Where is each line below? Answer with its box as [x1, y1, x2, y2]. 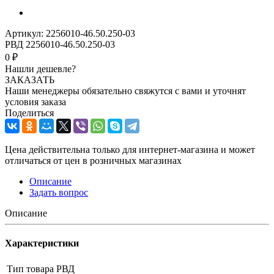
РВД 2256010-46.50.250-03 [5, 39, 115, 50]
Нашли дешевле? [5, 63, 76, 74]
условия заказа [5, 96, 66, 107]
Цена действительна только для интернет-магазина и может [5, 144, 255, 155]
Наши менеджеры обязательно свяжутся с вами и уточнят [5, 85, 246, 96]
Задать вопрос [29, 187, 88, 198]
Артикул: [5, 28, 43, 39]
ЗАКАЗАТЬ [5, 74, 54, 85]
